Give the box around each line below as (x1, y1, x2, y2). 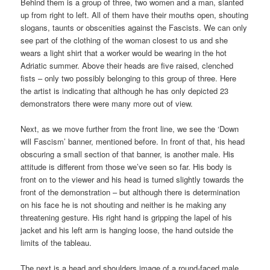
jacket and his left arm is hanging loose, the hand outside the (20, 224, 234, 236)
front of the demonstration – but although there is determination (20, 186, 240, 198)
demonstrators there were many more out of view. (20, 97, 193, 109)
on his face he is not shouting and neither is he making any (20, 198, 227, 210)
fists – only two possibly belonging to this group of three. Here (20, 72, 237, 84)
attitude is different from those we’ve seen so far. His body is (20, 160, 233, 172)
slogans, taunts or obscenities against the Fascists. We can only (20, 21, 248, 33)
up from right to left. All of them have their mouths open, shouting (20, 8, 249, 20)
